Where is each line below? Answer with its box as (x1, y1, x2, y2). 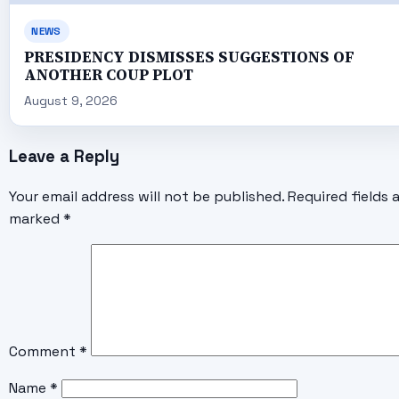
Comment (8, 342, 79, 362)
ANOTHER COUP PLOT (23, 64, 193, 85)
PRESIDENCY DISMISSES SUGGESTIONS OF (23, 46, 354, 68)
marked (8, 209, 63, 229)
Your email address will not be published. (8, 187, 284, 207)
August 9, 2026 (23, 93, 118, 110)
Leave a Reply (8, 145, 119, 167)
